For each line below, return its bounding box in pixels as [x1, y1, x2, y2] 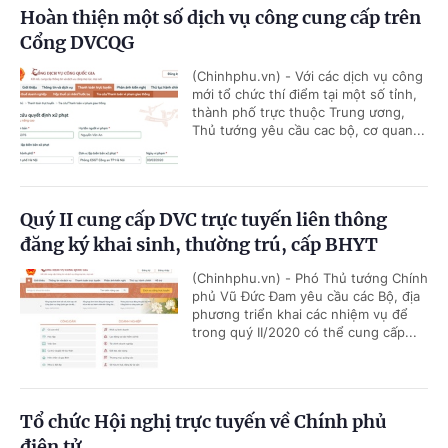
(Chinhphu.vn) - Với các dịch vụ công [192, 68, 423, 85]
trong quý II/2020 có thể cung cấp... [192, 324, 417, 341]
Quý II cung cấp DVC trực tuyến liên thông [20, 208, 387, 232]
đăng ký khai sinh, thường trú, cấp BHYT [20, 233, 378, 257]
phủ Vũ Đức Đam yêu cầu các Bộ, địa [192, 288, 420, 305]
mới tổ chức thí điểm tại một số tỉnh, [192, 86, 417, 103]
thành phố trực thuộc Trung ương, [192, 104, 405, 121]
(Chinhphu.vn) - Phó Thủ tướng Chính [192, 270, 428, 287]
